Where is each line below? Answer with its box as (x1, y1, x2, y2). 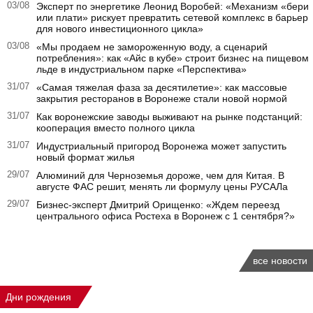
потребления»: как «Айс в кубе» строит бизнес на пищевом (36, 52, 309, 64)
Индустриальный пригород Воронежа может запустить (36, 140, 286, 152)
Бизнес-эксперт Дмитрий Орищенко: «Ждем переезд (36, 199, 279, 210)
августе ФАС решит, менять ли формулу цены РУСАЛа (36, 181, 288, 192)
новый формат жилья (36, 152, 135, 163)
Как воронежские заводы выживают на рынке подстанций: (36, 111, 303, 122)
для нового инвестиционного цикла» (36, 23, 203, 34)
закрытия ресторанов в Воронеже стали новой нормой (36, 93, 287, 104)
